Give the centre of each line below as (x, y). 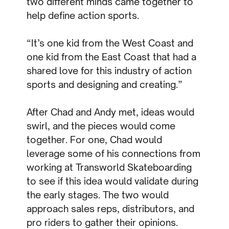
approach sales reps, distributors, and (111, 209)
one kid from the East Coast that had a (112, 57)
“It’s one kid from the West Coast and (110, 43)
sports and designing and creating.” (105, 85)
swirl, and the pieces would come (101, 126)
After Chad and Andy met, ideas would (111, 112)
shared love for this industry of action (109, 71)
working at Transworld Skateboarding (109, 167)
